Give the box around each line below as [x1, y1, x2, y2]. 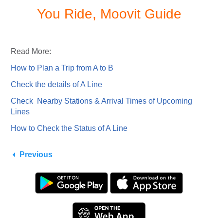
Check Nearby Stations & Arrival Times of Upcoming [11, 96, 192, 105]
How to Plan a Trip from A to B [11, 63, 113, 72]
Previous [19, 150, 53, 159]
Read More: [11, 47, 51, 55]
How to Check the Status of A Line [11, 124, 127, 132]
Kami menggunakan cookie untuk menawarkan [18, 205, 165, 214]
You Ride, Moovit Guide [36, 6, 182, 21]
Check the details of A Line [11, 80, 102, 89]
